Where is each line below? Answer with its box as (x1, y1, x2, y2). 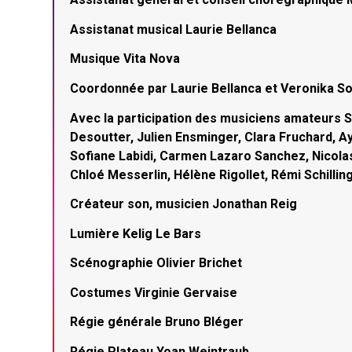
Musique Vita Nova (70, 51, 181, 67)
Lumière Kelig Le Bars (70, 225, 202, 241)
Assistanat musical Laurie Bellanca (70, 21, 277, 37)
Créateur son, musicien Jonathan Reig (70, 196, 298, 212)
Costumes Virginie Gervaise (70, 284, 238, 300)
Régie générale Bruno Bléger (70, 314, 244, 330)
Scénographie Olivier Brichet (70, 255, 243, 271)
